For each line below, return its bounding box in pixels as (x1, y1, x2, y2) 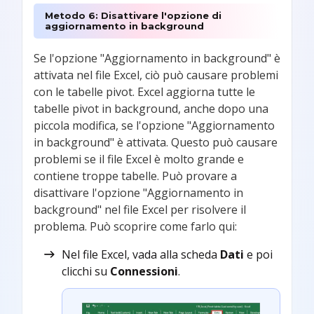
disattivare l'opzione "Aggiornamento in (34, 184, 243, 200)
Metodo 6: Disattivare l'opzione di (45, 9, 221, 21)
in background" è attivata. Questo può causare (34, 134, 278, 150)
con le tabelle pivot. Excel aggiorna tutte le (34, 83, 255, 100)
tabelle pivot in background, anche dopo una (34, 100, 268, 116)
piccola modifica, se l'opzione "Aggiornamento (34, 117, 275, 133)
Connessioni (110, 263, 178, 279)
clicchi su (62, 263, 110, 279)
